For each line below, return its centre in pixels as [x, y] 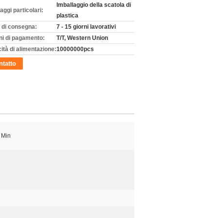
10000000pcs [75, 49]
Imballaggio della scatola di [94, 5]
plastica [67, 16]
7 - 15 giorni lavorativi [86, 27]
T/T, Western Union [82, 38]
